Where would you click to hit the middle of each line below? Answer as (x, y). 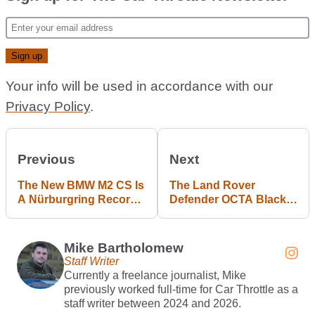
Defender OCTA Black (228, 199)
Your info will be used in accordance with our (139, 86)
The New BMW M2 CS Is (81, 185)
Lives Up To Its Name (226, 213)
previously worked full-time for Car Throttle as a (181, 289)
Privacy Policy (48, 106)
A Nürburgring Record (77, 199)
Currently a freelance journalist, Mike (155, 275)
